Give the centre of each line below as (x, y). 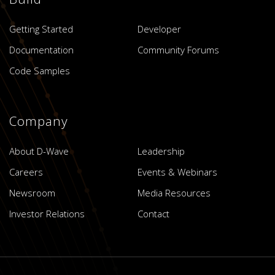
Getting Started (41, 29)
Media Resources (174, 192)
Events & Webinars (177, 172)
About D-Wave (39, 151)
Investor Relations (47, 213)
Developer (159, 29)
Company (39, 121)
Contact (153, 213)
